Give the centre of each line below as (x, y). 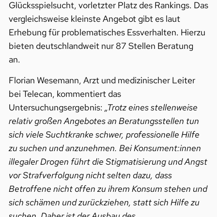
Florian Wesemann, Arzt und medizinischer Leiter (102, 80)
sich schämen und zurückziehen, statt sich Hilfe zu (104, 202)
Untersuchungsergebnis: (56, 107)
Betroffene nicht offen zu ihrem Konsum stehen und (108, 188)
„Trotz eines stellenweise (151, 107)
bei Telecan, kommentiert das (65, 93)
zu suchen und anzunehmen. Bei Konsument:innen (105, 148)
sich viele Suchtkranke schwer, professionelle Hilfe (104, 134)
